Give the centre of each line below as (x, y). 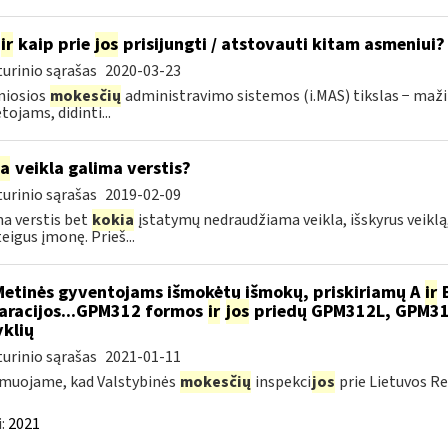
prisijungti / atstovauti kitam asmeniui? (281, 44)
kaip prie (53, 44)
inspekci (281, 382)
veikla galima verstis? (100, 168)
